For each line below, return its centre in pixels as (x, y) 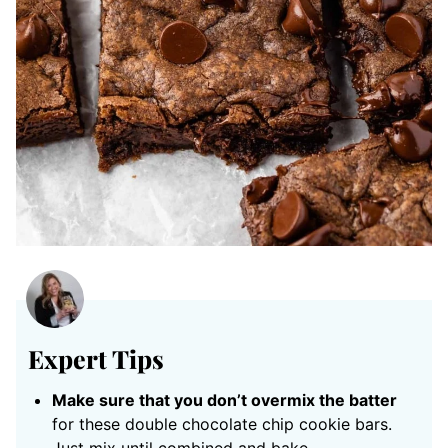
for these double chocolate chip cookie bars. (222, 424)
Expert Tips (96, 359)
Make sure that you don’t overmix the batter (224, 400)
